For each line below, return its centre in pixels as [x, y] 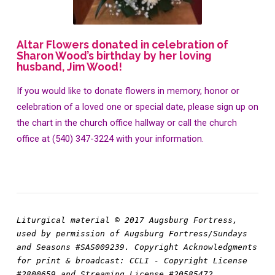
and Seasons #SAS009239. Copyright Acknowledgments [137, 247]
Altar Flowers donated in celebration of [122, 44]
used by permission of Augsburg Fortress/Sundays [132, 234]
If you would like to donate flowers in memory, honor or [128, 91]
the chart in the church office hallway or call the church [126, 122]
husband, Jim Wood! [70, 66]
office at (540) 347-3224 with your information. [110, 138]
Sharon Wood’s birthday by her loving [114, 55]
